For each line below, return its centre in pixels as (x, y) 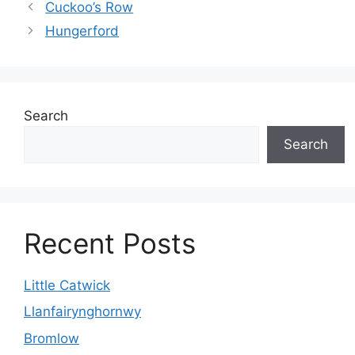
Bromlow (52, 338)
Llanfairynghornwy (82, 311)
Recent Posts (110, 243)
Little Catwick (67, 285)
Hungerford (82, 31)
